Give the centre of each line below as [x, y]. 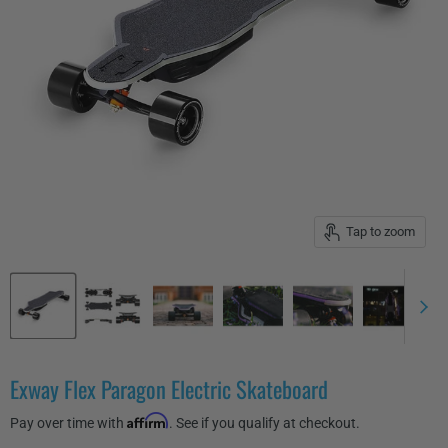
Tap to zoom [380, 232]
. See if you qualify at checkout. [264, 422]
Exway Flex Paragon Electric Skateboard [169, 388]
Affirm [148, 420]
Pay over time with [68, 422]
